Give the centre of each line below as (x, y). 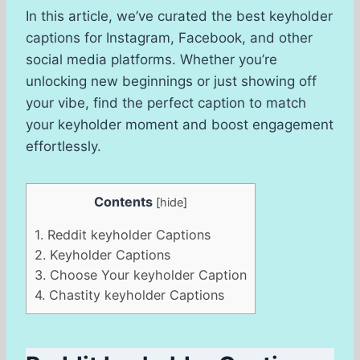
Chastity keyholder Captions (135, 295)
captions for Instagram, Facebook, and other (169, 38)
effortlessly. (63, 147)
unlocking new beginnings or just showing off (171, 82)
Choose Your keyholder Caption (146, 275)
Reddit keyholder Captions (127, 235)
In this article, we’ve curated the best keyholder (179, 16)
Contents (123, 202)
